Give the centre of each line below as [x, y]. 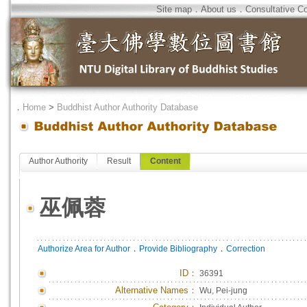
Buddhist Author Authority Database [127, 107]
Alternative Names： [156, 290]
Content [165, 161]
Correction [246, 249]
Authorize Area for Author [84, 249]
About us [219, 9]
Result [119, 161]
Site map [174, 9]
